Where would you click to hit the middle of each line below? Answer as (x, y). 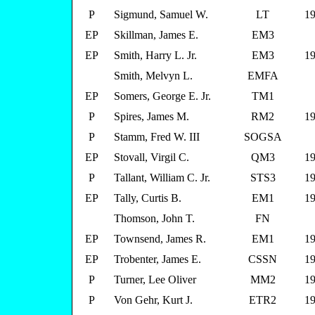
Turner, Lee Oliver (155, 279)
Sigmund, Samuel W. (161, 14)
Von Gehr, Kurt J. (153, 300)
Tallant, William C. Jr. (162, 178)
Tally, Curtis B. (148, 198)
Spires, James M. (152, 116)
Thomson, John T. (154, 218)
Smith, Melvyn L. (153, 76)
